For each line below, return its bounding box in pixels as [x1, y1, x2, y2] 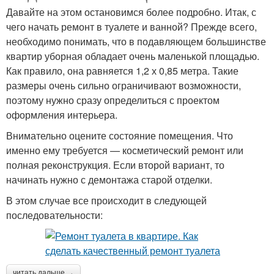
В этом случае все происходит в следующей [6, 193, 207, 207]
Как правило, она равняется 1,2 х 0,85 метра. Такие [6, 63, 239, 78]
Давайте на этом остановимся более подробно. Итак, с [6, 4, 256, 19]
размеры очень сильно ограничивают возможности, [6, 78, 241, 92]
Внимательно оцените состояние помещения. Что [6, 128, 233, 143]
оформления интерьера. [6, 107, 117, 122]
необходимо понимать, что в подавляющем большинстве [6, 34, 266, 48]
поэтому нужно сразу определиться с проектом [6, 92, 220, 107]
